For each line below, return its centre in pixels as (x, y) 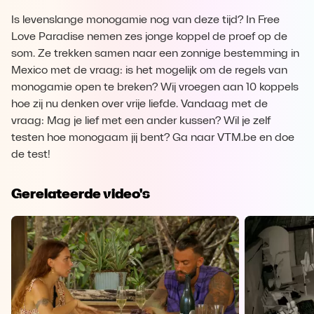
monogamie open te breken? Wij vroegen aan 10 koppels (155, 88)
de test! (31, 155)
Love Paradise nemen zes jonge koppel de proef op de (149, 37)
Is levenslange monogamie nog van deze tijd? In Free (145, 20)
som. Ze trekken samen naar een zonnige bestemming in (155, 54)
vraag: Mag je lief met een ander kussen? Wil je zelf (141, 121)
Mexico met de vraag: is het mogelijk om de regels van (149, 71)
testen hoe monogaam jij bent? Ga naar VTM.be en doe (153, 138)
